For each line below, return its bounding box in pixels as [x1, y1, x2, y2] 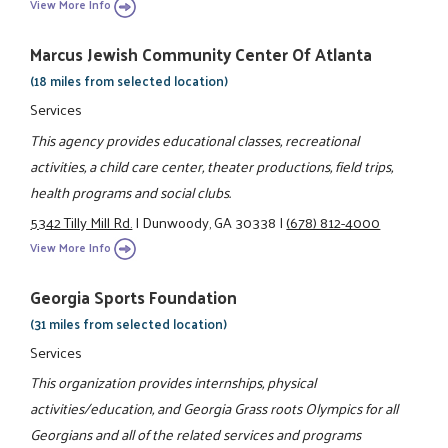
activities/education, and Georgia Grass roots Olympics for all [30, 395, 399, 422]
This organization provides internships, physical [30, 369, 317, 396]
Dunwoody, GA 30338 [142, 209, 277, 236]
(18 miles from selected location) [30, 69, 229, 93]
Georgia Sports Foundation [30, 281, 238, 312]
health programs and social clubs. [30, 178, 232, 205]
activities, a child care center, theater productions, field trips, [30, 152, 394, 179]
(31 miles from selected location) [30, 311, 228, 335]
